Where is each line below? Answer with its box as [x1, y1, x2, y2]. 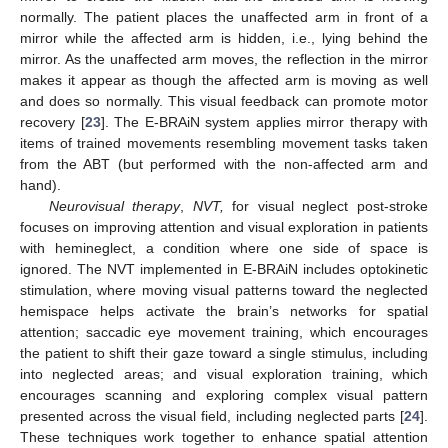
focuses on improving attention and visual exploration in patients [20, 218, 428, 235]
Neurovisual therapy [48, 197, 181, 214]
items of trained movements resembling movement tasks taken [20, 134, 428, 151]
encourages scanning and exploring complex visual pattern [20, 386, 428, 403]
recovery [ [20, 113, 85, 130]
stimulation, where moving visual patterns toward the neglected [20, 281, 428, 298]
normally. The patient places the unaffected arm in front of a [20, 8, 428, 25]
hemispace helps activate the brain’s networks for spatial [20, 302, 428, 319]
